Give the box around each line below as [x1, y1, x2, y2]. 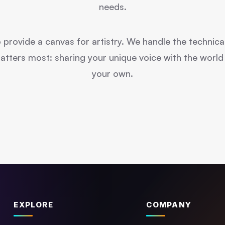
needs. [98, 1, 127, 12]
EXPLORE [14, 200, 53, 209]
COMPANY [146, 200, 191, 209]
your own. [92, 68, 133, 79]
